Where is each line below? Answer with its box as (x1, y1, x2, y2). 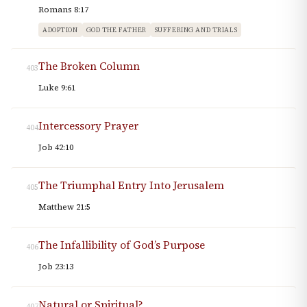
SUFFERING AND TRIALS (154, 25, 238, 35)
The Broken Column (38, 59, 140, 74)
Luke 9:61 (38, 82, 75, 94)
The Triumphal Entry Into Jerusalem (38, 178, 224, 193)
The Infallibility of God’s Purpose (38, 238, 205, 253)
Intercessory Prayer (38, 119, 138, 134)
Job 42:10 (38, 142, 73, 153)
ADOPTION (42, 25, 78, 35)
